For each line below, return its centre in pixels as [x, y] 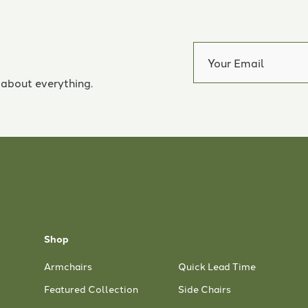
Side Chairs [205, 289]
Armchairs [68, 266]
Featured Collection [91, 289]
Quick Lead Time [217, 266]
